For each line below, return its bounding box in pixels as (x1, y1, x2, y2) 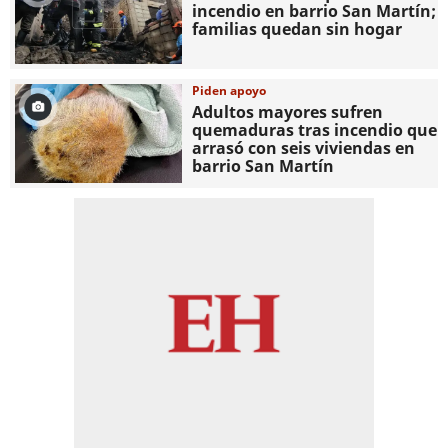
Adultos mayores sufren (192, 100, 384, 123)
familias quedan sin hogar (192, 17, 403, 40)
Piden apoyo (192, 81, 267, 99)
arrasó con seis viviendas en (192, 136, 416, 159)
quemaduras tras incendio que (192, 118, 438, 141)
